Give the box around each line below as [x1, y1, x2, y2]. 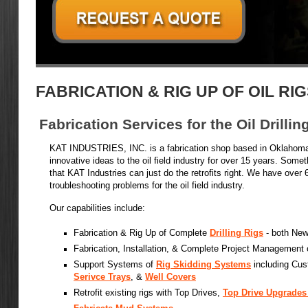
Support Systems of [74, 260, 156, 269]
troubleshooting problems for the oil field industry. [49, 181, 245, 190]
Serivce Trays [74, 272, 131, 282]
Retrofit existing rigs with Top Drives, [74, 288, 223, 298]
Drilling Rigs [210, 228, 263, 238]
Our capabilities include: [49, 203, 145, 213]
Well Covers [145, 272, 196, 282]
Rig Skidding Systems [156, 260, 251, 269]
